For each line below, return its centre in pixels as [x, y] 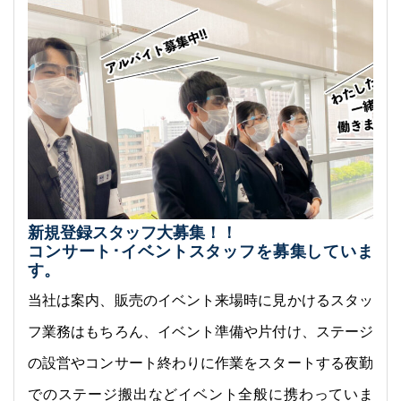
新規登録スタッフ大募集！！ [132, 233]
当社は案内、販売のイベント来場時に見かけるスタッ [200, 301]
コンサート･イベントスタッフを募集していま [200, 252]
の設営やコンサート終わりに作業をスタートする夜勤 [200, 363]
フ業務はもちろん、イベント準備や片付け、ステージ [200, 332]
